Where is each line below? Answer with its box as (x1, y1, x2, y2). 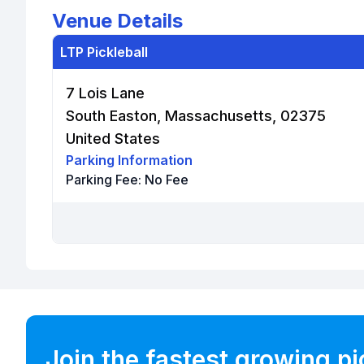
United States (66, 130, 160, 147)
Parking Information (66, 152, 193, 168)
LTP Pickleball (60, 44, 148, 60)
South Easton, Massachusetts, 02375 (66, 107, 326, 124)
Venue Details (52, 9, 183, 32)
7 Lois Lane (66, 84, 145, 102)
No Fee (145, 171, 188, 188)
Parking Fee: (66, 171, 145, 188)
